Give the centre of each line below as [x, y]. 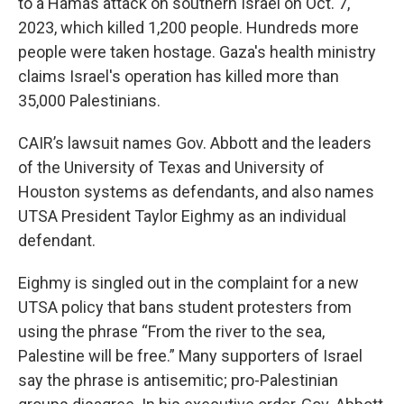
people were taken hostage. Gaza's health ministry [197, 52]
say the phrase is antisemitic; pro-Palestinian [178, 380]
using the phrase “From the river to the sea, [171, 331]
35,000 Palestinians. [89, 101]
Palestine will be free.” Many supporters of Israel [190, 356]
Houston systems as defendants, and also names [196, 192]
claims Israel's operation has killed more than [179, 76]
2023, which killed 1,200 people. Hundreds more [188, 28]
